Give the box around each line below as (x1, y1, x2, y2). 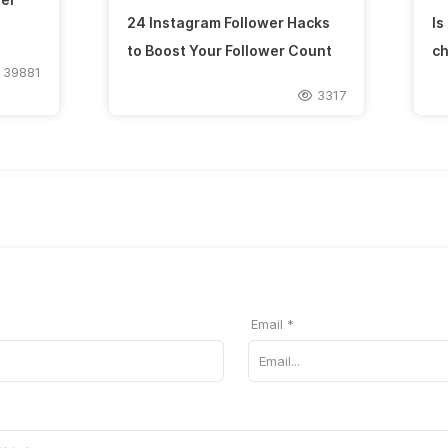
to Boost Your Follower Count (126, 42, 332, 60)
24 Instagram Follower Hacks (126, 14, 330, 32)
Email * (251, 316, 294, 332)
